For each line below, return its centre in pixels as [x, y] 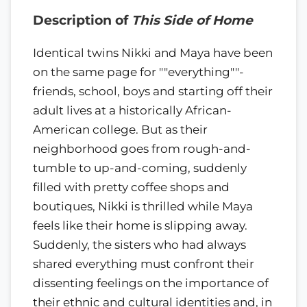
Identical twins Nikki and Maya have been [153, 52]
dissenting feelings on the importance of [151, 283]
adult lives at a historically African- [132, 110]
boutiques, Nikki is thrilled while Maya [143, 206]
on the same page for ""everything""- [138, 72]
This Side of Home [192, 20]
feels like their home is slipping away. [140, 225]
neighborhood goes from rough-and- [142, 148]
